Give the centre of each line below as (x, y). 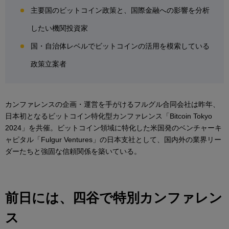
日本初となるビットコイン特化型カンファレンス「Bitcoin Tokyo (109, 116)
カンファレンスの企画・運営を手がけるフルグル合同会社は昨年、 (112, 105)
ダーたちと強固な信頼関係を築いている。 (73, 152)
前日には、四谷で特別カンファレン (114, 198)
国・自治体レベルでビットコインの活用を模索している (120, 46)
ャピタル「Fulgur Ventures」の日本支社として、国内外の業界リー (113, 140)
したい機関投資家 (59, 28)
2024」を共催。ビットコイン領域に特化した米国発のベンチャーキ (113, 128)
